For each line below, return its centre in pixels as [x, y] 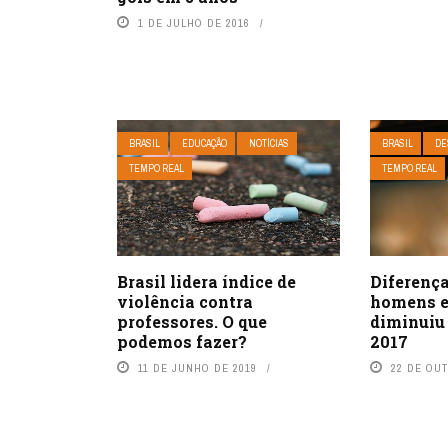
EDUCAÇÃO [204, 144]
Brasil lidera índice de [206, 281]
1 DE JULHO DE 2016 [194, 23]
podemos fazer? [182, 341]
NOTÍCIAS [269, 144]
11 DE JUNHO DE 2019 [197, 367]
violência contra [185, 301]
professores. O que [192, 321]
